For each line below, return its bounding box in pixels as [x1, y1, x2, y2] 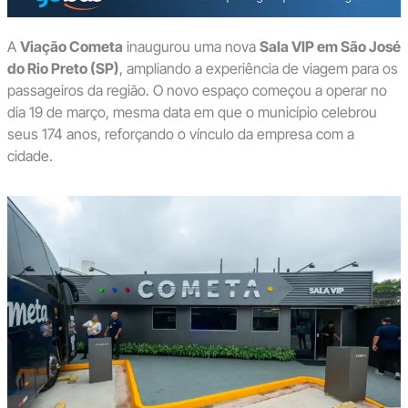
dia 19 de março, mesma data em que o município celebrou [6, 103, 377, 122]
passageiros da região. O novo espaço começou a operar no [6, 81, 387, 100]
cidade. [6, 147, 53, 166]
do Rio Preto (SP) [6, 59, 119, 78]
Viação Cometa [19, 37, 123, 56]
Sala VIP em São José [259, 37, 401, 56]
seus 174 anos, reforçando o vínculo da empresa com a [6, 125, 354, 144]
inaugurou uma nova [122, 37, 260, 56]
